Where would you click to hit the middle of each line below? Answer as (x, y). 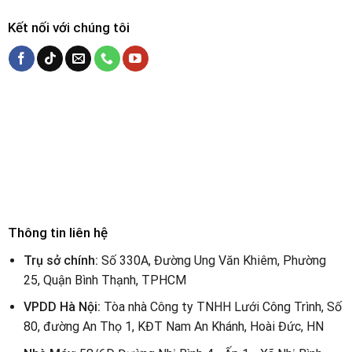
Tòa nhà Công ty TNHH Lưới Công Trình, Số (222, 307)
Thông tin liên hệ (57, 232)
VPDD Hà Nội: (62, 307)
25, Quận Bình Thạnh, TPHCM (105, 280)
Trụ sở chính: (61, 260)
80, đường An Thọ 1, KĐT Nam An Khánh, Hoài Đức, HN (174, 327)
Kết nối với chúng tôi (68, 27)
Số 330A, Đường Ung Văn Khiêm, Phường (213, 260)
